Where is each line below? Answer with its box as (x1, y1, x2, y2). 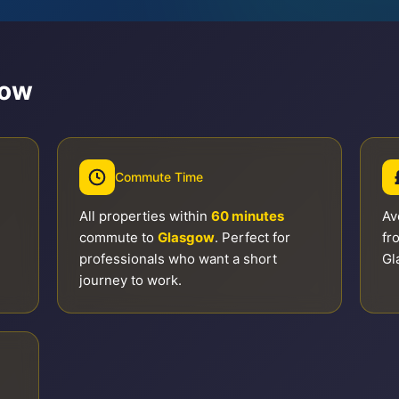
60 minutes (211, 208, 284, 224)
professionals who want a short (79, 250, 277, 267)
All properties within (79, 208, 211, 224)
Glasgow (158, 229, 215, 246)
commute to (79, 229, 158, 246)
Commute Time (115, 169, 203, 184)
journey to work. (79, 272, 182, 289)
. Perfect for (215, 229, 290, 246)
